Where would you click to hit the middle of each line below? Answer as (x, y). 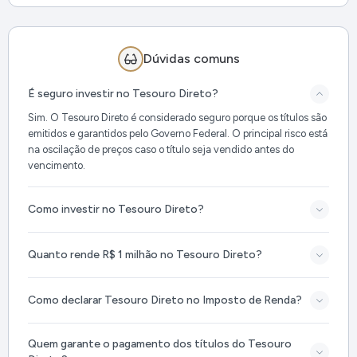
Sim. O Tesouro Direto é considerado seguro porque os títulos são (177, 118)
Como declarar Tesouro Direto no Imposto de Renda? (165, 300)
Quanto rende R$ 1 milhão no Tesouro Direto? (145, 255)
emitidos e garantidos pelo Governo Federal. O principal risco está (178, 134)
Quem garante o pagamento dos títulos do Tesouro (160, 344)
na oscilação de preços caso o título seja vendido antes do (161, 150)
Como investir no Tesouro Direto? (116, 210)
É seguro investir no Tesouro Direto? (123, 94)
